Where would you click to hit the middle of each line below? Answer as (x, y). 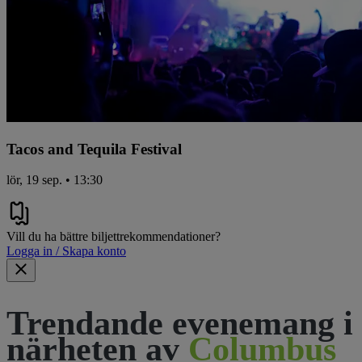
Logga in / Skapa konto (66, 251)
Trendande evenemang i (180, 324)
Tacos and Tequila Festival (94, 149)
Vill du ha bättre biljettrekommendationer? (114, 237)
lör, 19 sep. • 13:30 (55, 180)
